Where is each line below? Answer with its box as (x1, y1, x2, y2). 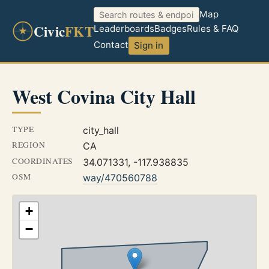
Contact (93, 39, 128, 51)
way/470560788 (82, 172, 157, 184)
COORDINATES (12, 155, 73, 166)
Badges (154, 23, 187, 35)
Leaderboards (93, 23, 154, 35)
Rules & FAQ (186, 23, 239, 35)
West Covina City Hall (12, 82, 196, 111)
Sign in (134, 40, 164, 52)
